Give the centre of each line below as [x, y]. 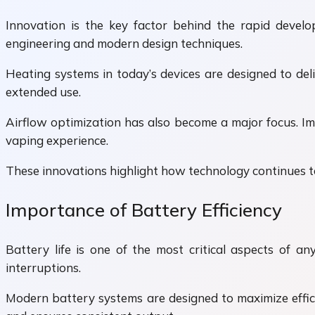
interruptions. [43, 267]
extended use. [43, 92]
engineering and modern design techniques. [124, 44]
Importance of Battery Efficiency [144, 210]
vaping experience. [57, 141]
